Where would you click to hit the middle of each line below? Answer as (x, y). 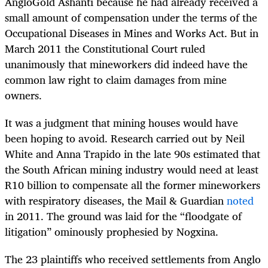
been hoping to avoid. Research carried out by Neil (125, 138)
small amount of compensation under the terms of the (131, 18)
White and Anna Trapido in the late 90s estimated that (133, 154)
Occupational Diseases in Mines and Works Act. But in (132, 33)
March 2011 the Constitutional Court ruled (105, 49)
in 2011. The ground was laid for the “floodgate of (123, 216)
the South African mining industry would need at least (132, 170)
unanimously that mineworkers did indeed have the (126, 64)
